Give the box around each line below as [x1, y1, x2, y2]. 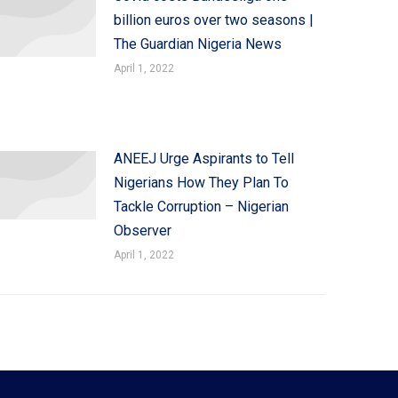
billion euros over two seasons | [113, 12, 314, 28]
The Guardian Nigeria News [113, 36, 282, 52]
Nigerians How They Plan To [113, 174, 289, 191]
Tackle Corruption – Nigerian [113, 198, 289, 215]
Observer [113, 222, 171, 239]
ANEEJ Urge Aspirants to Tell [113, 150, 294, 167]
